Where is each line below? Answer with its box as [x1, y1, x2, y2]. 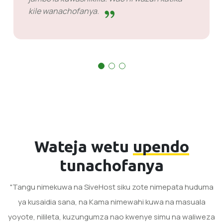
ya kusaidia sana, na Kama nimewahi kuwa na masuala [17, 196, 206, 207]
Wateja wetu [34, 137, 133, 155]
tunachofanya [59, 156, 164, 174]
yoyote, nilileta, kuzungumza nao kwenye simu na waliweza [8, 211, 215, 222]
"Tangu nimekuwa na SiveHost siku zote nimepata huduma [9, 181, 214, 192]
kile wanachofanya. [28, 5, 101, 16]
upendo [132, 137, 189, 155]
